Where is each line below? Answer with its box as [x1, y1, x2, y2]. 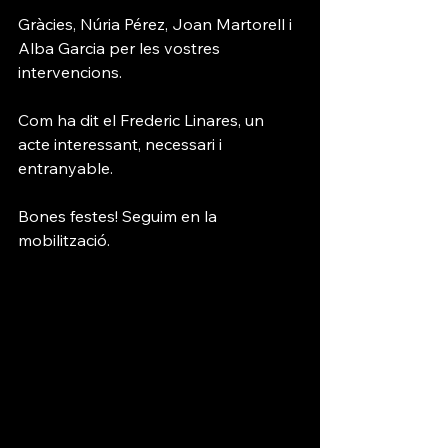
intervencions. [18, 62, 122, 82]
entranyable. [18, 158, 113, 178]
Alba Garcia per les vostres [18, 38, 224, 58]
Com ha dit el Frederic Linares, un [18, 110, 268, 130]
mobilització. [18, 230, 110, 250]
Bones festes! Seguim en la [18, 206, 221, 226]
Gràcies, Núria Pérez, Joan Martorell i [18, 14, 296, 34]
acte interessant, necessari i [18, 134, 226, 154]
